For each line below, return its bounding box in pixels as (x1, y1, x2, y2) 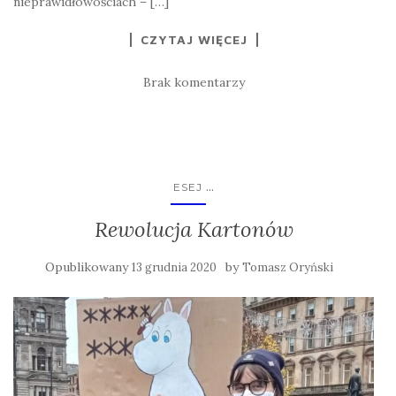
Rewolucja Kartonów (94, 216, 293, 244)
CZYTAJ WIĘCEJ (140, 32, 247, 48)
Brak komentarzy (142, 74, 245, 91)
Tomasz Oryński (242, 260, 333, 276)
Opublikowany (45, 259, 132, 276)
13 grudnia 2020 (132, 260, 217, 276)
